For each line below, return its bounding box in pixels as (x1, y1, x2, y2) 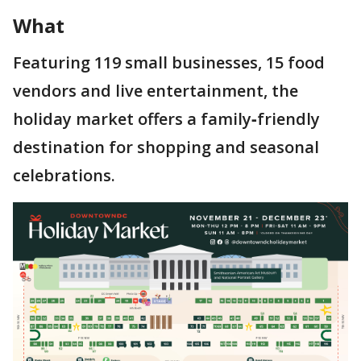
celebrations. (13, 164, 115, 186)
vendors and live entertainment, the (13, 80, 298, 102)
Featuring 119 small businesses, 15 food (13, 52, 325, 73)
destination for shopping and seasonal (13, 136, 319, 158)
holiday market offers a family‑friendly (13, 108, 320, 130)
